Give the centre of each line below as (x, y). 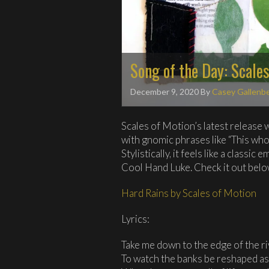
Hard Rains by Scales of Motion (189, 193)
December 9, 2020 (165, 91)
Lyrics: (135, 219)
